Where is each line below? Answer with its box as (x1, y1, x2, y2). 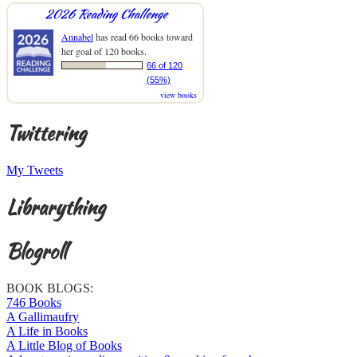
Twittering (6, 120, 86, 148)
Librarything (6, 194, 105, 222)
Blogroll (6, 237, 66, 266)
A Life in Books (6, 324, 88, 338)
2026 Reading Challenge (44, 5, 167, 24)
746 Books (6, 295, 61, 309)
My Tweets (6, 163, 63, 178)
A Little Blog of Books (6, 338, 122, 352)
